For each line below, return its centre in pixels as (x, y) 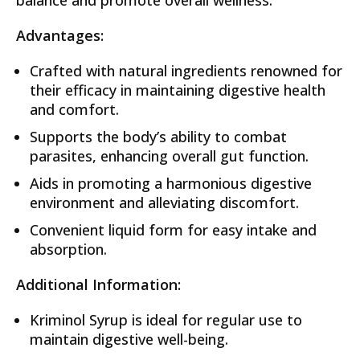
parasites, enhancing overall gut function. (169, 155)
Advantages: (60, 35)
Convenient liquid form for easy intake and (173, 229)
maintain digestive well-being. (129, 339)
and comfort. (74, 109)
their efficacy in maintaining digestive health (178, 90)
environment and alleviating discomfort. (164, 202)
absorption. (68, 249)
